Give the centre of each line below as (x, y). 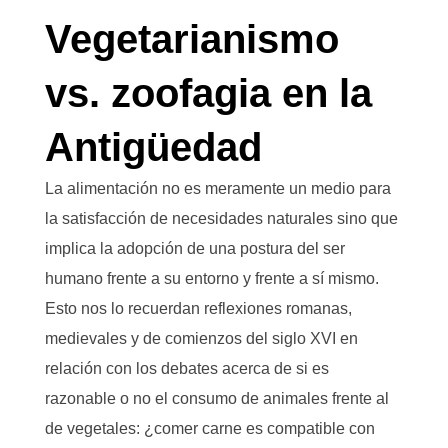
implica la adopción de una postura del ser (195, 248)
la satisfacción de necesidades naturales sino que (221, 218)
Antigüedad (153, 147)
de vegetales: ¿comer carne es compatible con (210, 428)
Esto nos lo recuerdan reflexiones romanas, (198, 308)
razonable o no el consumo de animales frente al (217, 398)
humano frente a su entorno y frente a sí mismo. (212, 278)
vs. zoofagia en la (208, 93)
